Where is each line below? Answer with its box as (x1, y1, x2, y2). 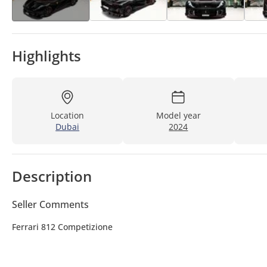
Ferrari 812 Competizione (12, 221, 113, 233)
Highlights (12, 46, 81, 66)
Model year (156, 110, 201, 122)
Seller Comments (12, 198, 89, 212)
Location (51, 110, 85, 122)
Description (12, 166, 92, 187)
